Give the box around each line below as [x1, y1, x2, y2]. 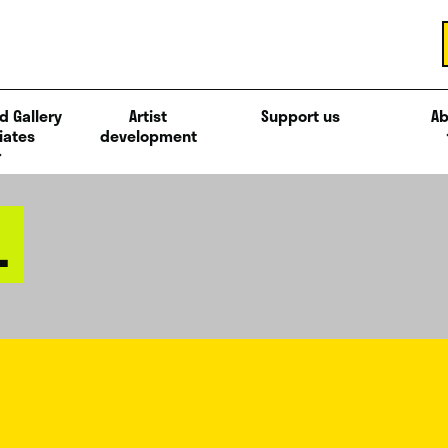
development [99, 122, 197, 148]
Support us [260, 102, 340, 128]
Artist [129, 102, 167, 128]
